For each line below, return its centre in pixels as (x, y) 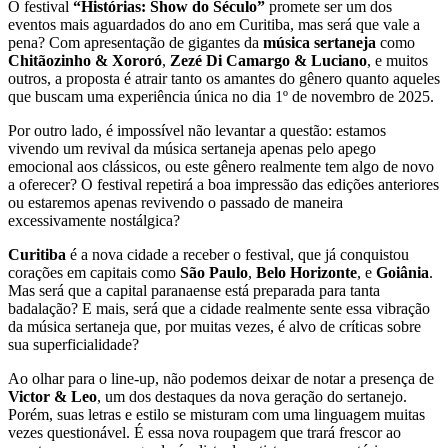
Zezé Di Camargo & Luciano (268, 60)
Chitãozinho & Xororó (85, 60)
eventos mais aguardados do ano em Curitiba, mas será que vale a (214, 24)
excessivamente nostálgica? (94, 220)
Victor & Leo (52, 396)
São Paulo (214, 272)
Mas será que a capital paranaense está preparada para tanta (194, 290)
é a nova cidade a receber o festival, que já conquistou (237, 254)
